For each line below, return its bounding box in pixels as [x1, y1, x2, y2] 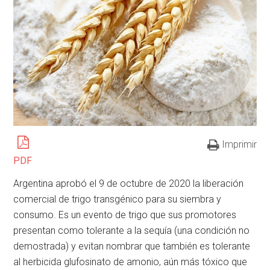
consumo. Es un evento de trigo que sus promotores [13, 209, 237, 221]
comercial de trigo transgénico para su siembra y [13, 193, 222, 206]
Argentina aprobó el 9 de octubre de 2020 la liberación [13, 178, 244, 190]
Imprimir [221, 139, 257, 151]
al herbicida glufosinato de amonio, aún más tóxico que [13, 256, 248, 268]
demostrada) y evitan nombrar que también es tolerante [13, 240, 251, 253]
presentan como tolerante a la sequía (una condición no [13, 225, 250, 237]
